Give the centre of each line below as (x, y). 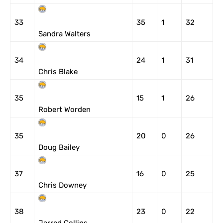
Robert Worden (64, 110)
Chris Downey (62, 185)
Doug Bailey (59, 147)
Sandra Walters (64, 34)
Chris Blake (58, 72)
